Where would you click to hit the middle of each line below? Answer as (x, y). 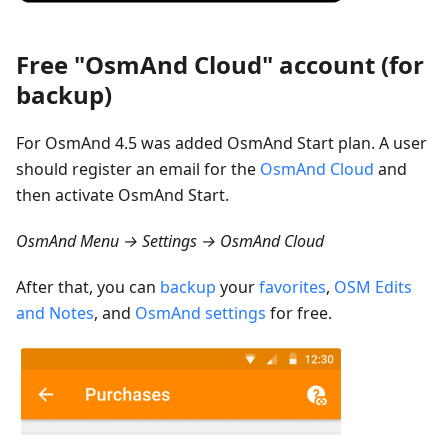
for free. (299, 313)
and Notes (55, 313)
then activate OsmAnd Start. (122, 195)
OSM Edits (373, 287)
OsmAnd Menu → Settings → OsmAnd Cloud (170, 241)
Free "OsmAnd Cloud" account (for (220, 65)
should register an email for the (138, 169)
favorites (292, 287)
